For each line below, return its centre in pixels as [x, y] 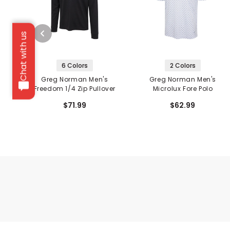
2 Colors [183, 66]
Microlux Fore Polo [183, 89]
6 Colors [74, 66]
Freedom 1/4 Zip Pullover [75, 89]
